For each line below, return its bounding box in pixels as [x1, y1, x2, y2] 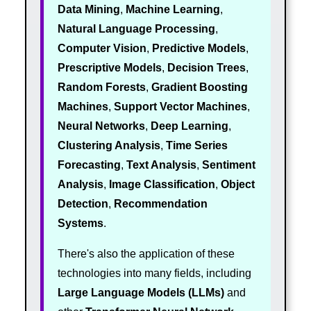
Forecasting [57, 159, 121, 171]
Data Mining [57, 3, 120, 16]
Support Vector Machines [113, 101, 247, 113]
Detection [57, 198, 108, 210]
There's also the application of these [57, 248, 235, 260]
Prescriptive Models [57, 62, 162, 74]
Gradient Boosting [151, 81, 248, 94]
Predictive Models [151, 42, 246, 55]
